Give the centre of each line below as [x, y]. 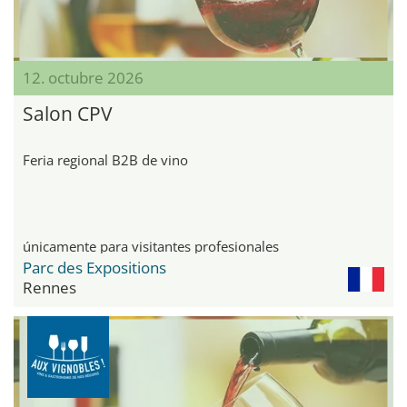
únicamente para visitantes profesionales [151, 246]
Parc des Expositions [94, 267]
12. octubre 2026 [83, 77]
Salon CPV [68, 113]
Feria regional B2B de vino [105, 159]
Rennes [50, 287]
